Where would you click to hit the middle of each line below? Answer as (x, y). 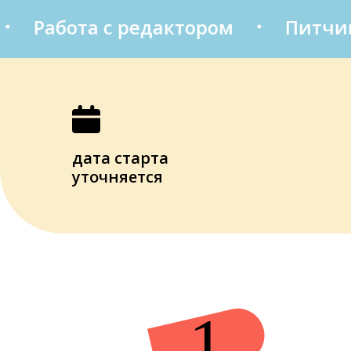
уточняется (118, 177)
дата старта (120, 158)
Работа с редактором (114, 27)
